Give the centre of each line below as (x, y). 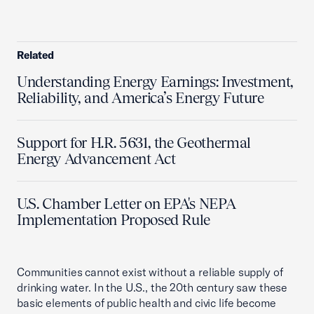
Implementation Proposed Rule (114, 220)
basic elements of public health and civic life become (146, 303)
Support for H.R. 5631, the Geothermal (134, 143)
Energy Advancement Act (96, 159)
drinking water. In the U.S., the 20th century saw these (152, 287)
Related (36, 55)
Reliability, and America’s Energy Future (141, 98)
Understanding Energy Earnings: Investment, (156, 82)
